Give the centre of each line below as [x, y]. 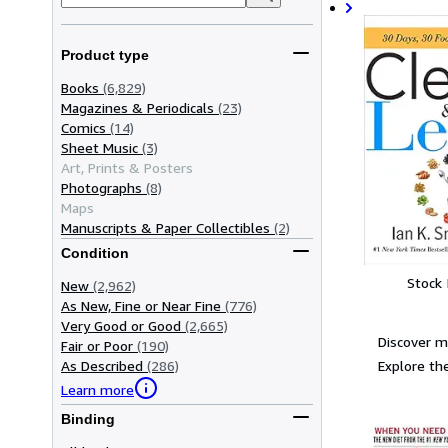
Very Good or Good [121, 325]
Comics [83, 127]
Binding [88, 419]
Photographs [101, 187]
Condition [95, 253]
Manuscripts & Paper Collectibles [165, 227]
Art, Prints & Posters [127, 167]
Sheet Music [99, 147]
